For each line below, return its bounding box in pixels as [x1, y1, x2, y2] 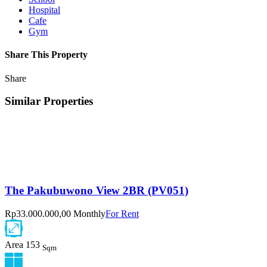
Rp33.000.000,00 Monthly [5, 208, 105, 219]
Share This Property [5, 49, 88, 60]
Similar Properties [5, 95, 93, 108]
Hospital [29, 5, 60, 15]
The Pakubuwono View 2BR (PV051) [5, 184, 188, 197]
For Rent [105, 208, 139, 219]
